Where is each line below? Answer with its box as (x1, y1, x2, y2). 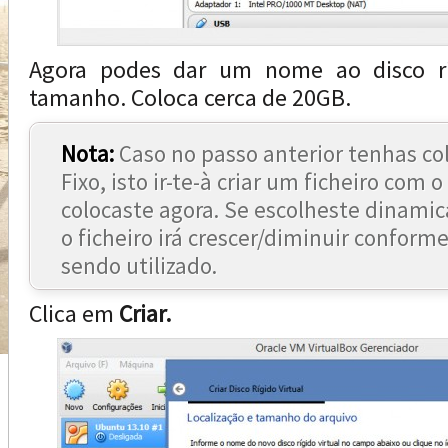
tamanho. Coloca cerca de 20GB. (29, 82, 351, 113)
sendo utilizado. (61, 251, 217, 280)
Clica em (29, 298, 119, 329)
